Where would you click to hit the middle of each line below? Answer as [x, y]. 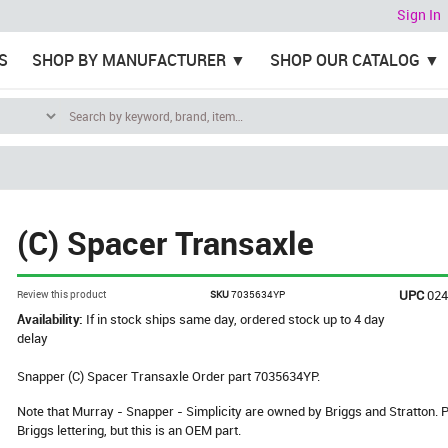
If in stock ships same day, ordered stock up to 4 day [236, 319]
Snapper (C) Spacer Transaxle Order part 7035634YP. [169, 376]
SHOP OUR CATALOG [344, 60]
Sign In [419, 15]
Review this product [62, 294]
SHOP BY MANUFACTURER [128, 60]
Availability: [52, 319]
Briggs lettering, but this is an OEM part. [129, 430]
